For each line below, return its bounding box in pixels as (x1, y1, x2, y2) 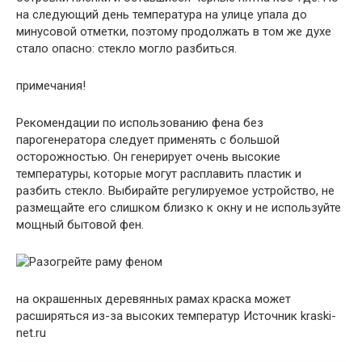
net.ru (16, 326, 46, 341)
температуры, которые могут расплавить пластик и (16, 166, 301, 182)
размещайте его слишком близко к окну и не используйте (16, 200, 341, 216)
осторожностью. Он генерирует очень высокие (16, 149, 280, 165)
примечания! (16, 78, 86, 94)
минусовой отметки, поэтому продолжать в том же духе (16, 24, 331, 40)
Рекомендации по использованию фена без (16, 116, 263, 131)
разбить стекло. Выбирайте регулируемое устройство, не (16, 183, 335, 199)
